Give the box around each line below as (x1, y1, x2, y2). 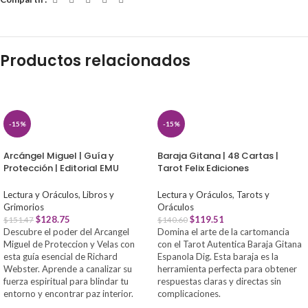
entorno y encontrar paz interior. (3, 287, 133, 299)
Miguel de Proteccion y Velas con (3, 238, 135, 250)
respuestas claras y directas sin (157, 275, 281, 287)
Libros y (82, 188, 114, 200)
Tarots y (236, 188, 269, 200)
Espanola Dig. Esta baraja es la (157, 250, 278, 262)
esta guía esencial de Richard (3, 250, 118, 262)
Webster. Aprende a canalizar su (3, 263, 132, 274)
